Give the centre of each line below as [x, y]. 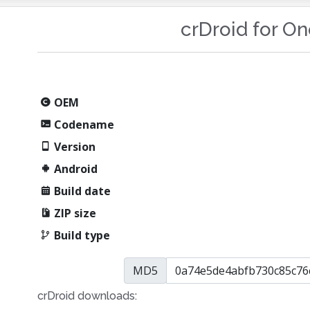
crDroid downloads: [88, 296]
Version [74, 147]
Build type [81, 235]
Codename [83, 125]
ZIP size [74, 213]
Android [75, 169]
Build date [81, 191]
